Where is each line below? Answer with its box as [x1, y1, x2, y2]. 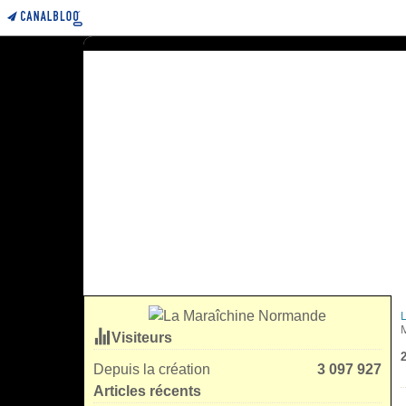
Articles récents [93, 383, 201, 399]
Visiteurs [111, 330, 172, 345]
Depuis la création [93, 362, 210, 377]
